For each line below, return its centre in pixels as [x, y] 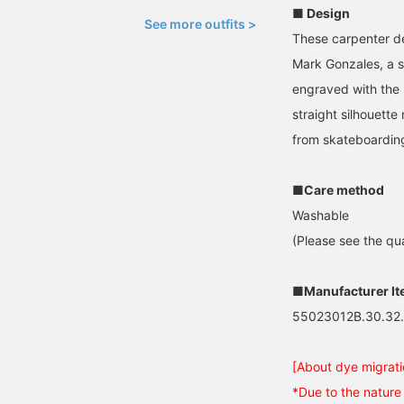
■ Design [321, 13]
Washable [321, 215]
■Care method [338, 190]
